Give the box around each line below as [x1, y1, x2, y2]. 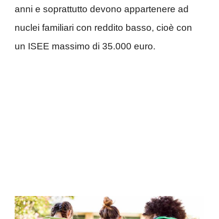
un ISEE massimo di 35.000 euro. [15, 41, 155, 52]
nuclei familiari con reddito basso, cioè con [15, 22, 192, 33]
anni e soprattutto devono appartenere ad [15, 4, 189, 15]
